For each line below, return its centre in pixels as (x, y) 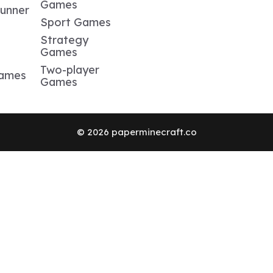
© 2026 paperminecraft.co (136, 132)
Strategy (64, 40)
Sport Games (76, 22)
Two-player (70, 70)
